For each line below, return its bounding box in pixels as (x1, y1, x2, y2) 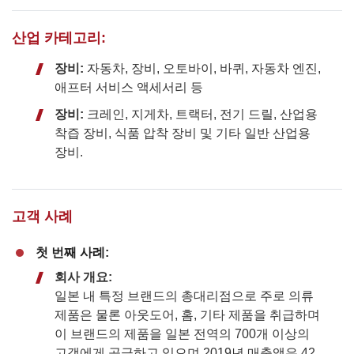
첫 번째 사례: (36, 245, 109, 259)
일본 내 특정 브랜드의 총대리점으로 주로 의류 (55, 288, 314, 303)
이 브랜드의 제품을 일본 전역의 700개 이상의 (55, 326, 310, 341)
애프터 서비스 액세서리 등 (55, 80, 203, 94)
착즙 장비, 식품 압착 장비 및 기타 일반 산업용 (55, 126, 311, 140)
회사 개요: (55, 269, 112, 284)
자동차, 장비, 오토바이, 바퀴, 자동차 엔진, (84, 61, 321, 75)
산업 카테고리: (12, 29, 106, 46)
